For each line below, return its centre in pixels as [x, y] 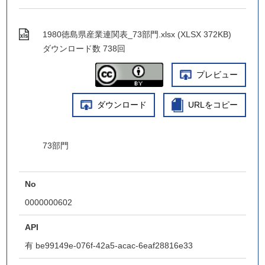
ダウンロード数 [72, 49]
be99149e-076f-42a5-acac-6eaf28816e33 [114, 245]
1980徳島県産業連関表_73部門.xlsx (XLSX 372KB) [137, 34]
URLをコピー [213, 105]
